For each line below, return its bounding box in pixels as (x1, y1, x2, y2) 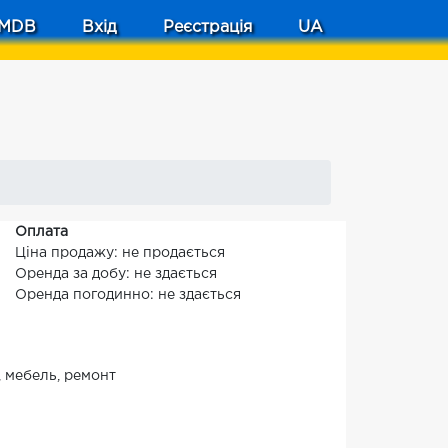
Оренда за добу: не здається (15, 268, 217, 280)
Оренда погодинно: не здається (15, 289, 241, 301)
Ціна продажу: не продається (15, 247, 225, 259)
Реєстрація (163, 20, 252, 35)
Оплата (15, 226, 68, 238)
